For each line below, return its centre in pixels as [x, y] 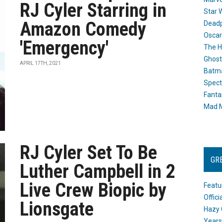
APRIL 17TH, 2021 [41, 63]
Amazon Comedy [83, 29]
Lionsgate [57, 209]
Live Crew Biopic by [93, 190]
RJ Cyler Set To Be [89, 153]
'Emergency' [64, 48]
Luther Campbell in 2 [98, 171]
